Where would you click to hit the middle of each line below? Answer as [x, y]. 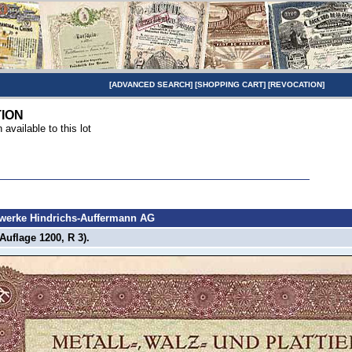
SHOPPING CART [230, 84]
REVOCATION [296, 84]
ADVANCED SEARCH [151, 84]
